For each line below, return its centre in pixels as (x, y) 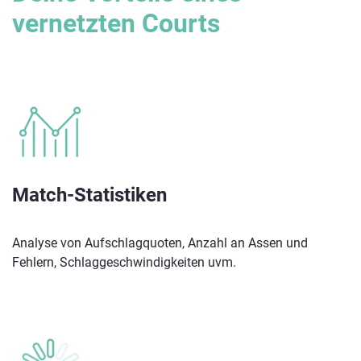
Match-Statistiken (89, 195)
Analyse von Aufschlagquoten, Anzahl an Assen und (160, 243)
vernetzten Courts (116, 23)
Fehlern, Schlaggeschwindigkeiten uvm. (124, 263)
